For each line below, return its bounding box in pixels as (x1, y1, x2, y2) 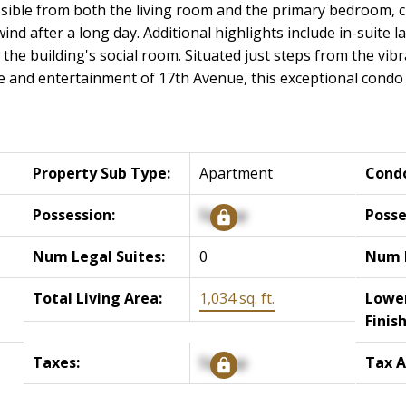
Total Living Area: (33, 287, 163, 308)
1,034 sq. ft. (199, 287, 275, 308)
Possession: (33, 204, 116, 225)
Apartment (199, 162, 274, 183)
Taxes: (33, 352, 81, 372)
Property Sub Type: (33, 162, 171, 183)
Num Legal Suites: (33, 246, 166, 266)
